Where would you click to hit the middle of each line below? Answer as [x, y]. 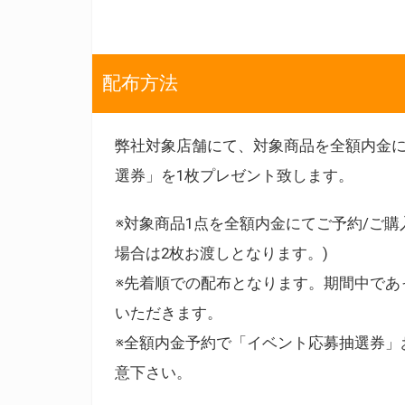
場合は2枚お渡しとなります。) [221, 253]
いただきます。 [169, 312]
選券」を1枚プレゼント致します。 [234, 175]
